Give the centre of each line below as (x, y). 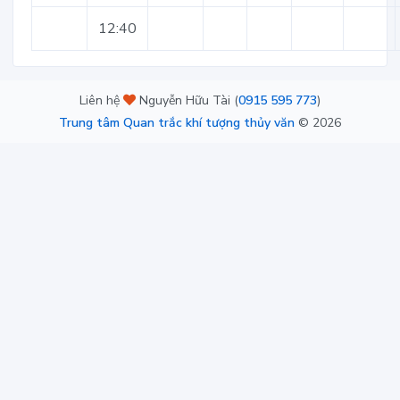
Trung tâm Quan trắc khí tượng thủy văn (177, 123)
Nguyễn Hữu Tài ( (187, 100)
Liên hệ (101, 100)
